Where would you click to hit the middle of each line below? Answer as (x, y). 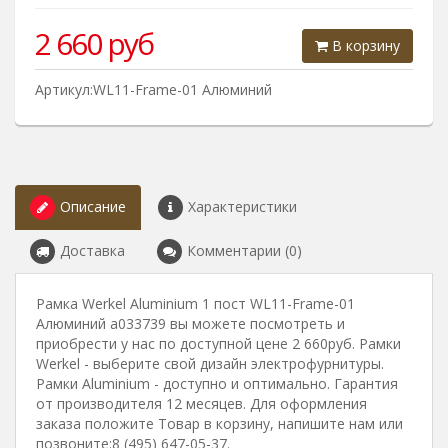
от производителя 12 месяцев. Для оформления (201, 403)
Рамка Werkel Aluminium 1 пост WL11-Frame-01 (195, 303)
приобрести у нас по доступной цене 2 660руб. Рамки (218, 343)
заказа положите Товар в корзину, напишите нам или (219, 423)
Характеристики (242, 206)
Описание (93, 206)
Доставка (92, 250)
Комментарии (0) (244, 250)
